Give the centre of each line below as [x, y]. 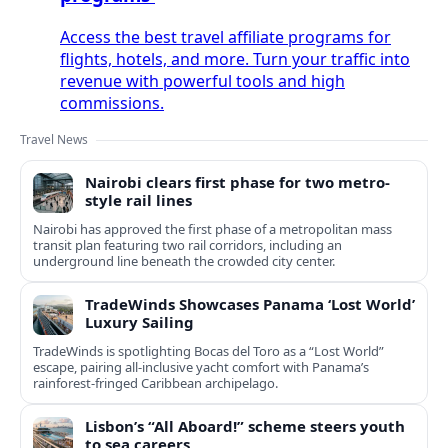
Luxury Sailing [139, 322]
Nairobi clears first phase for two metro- [237, 182]
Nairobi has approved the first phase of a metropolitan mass [212, 229]
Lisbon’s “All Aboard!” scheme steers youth [245, 426]
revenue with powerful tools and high [202, 81]
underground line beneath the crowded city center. [184, 261]
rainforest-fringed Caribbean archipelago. [155, 383]
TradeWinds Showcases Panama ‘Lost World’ [250, 304]
